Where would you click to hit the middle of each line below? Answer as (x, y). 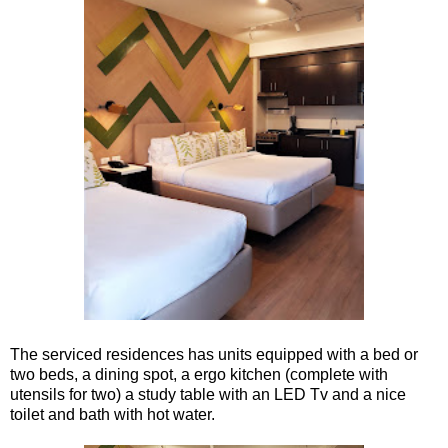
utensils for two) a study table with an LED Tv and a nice (208, 394)
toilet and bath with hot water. (112, 414)
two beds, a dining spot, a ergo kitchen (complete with (199, 374)
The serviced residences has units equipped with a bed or (214, 354)
